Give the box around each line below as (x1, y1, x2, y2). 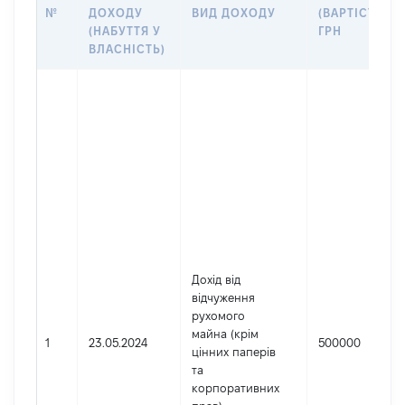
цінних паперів (192, 345, 276, 358)
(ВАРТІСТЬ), (318, 6, 392, 19)
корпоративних (192, 381, 279, 394)
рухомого (192, 309, 245, 322)
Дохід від (192, 273, 240, 286)
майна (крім (192, 327, 259, 340)
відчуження (192, 291, 255, 304)
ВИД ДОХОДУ (192, 6, 277, 19)
